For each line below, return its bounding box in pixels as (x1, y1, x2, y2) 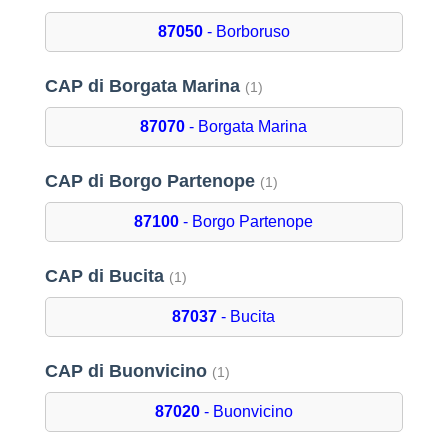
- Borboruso (202, 23, 290, 41)
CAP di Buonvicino (44, 361, 212, 382)
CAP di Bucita (44, 266, 169, 287)
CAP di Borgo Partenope (44, 171, 260, 192)
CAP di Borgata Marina (44, 76, 245, 97)
